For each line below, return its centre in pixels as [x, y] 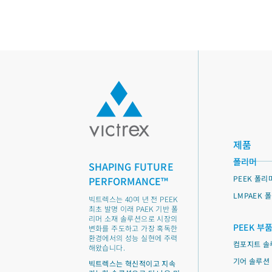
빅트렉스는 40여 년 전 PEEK [133, 199]
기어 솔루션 [251, 261]
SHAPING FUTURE [131, 166]
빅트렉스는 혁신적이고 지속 [132, 263]
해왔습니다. [107, 247]
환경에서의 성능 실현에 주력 [133, 238]
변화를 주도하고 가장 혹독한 [133, 228]
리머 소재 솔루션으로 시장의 [133, 218]
